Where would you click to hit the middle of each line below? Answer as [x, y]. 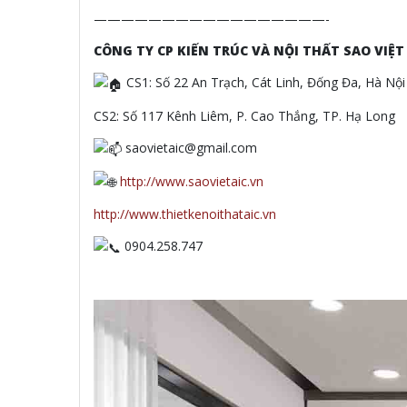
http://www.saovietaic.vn [192, 181]
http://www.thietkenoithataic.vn [185, 214]
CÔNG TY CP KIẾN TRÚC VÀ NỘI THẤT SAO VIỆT [249, 51]
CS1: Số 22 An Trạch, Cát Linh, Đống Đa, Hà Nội [264, 83]
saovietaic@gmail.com [189, 147]
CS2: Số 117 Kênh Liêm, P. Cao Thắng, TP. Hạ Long [244, 115]
